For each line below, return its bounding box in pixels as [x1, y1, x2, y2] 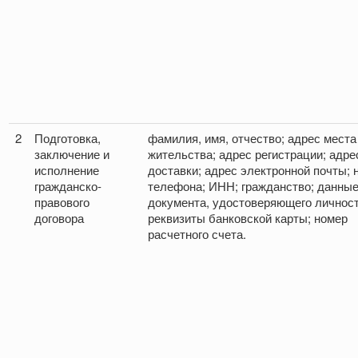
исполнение [34, 161, 99, 179]
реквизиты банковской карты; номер [148, 209, 348, 227]
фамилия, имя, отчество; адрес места [148, 129, 356, 147]
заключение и [34, 145, 109, 163]
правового [34, 193, 89, 211]
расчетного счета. [148, 225, 246, 243]
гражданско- [34, 177, 101, 195]
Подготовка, [34, 129, 101, 147]
